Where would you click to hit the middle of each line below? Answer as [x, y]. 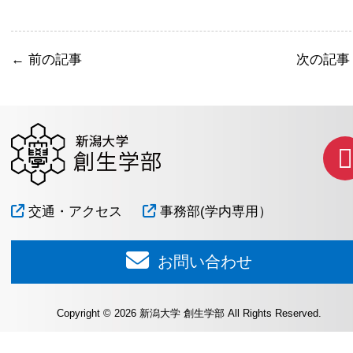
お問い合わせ [203, 262]
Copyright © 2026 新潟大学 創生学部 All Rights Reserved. [189, 313]
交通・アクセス [74, 212]
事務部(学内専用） [214, 212]
